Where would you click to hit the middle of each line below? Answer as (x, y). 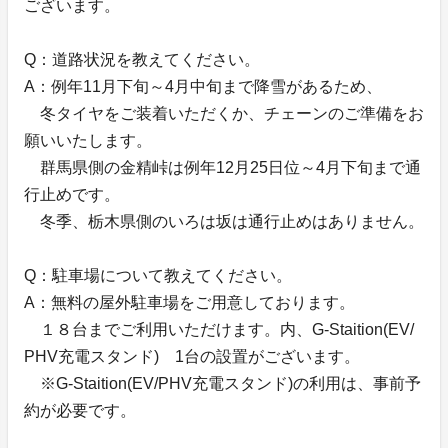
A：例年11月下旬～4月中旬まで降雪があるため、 (203, 86)
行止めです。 (72, 194)
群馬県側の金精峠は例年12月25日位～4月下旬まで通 (222, 167)
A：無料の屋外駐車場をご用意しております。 (189, 302)
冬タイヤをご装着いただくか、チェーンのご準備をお (224, 113)
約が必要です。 (80, 410)
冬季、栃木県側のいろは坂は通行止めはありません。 (224, 221)
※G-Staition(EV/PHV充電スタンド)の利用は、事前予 (222, 383)
